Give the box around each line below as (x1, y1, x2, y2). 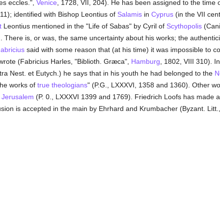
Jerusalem (1, 93, 34, 101)
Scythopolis (166, 22, 202, 30)
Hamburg (131, 57, 160, 65)
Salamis (117, 10, 142, 18)
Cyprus (151, 10, 173, 18)
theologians (51, 81, 87, 89)
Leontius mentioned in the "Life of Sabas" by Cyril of (1, 22, 166, 30)
